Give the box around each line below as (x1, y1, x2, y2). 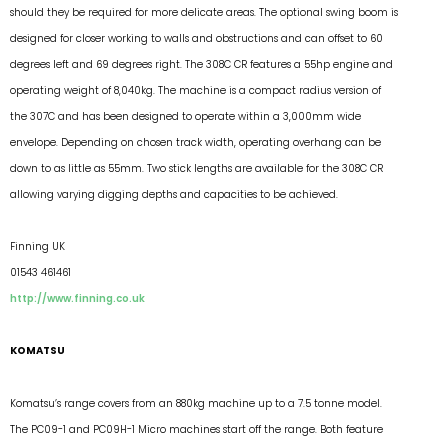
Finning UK (10, 239, 65, 254)
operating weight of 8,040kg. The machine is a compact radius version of (10, 82, 381, 98)
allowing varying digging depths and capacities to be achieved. (10, 186, 338, 202)
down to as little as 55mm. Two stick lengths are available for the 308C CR (10, 160, 383, 176)
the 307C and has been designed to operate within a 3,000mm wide (10, 108, 361, 124)
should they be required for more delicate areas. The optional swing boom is (10, 4, 398, 20)
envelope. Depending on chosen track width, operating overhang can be (10, 134, 381, 150)
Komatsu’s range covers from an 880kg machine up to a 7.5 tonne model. (10, 395, 382, 411)
